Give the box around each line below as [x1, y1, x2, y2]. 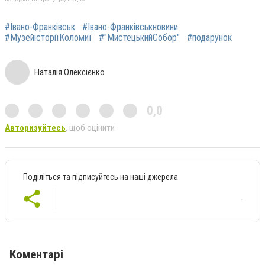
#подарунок [187, 32, 232, 44]
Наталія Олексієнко [34, 67, 105, 78]
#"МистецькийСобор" [99, 32, 180, 44]
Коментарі [9, 247, 63, 262]
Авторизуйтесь [5, 122, 66, 134]
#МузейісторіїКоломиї [5, 32, 92, 44]
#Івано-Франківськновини [82, 21, 178, 33]
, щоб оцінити [66, 122, 115, 134]
